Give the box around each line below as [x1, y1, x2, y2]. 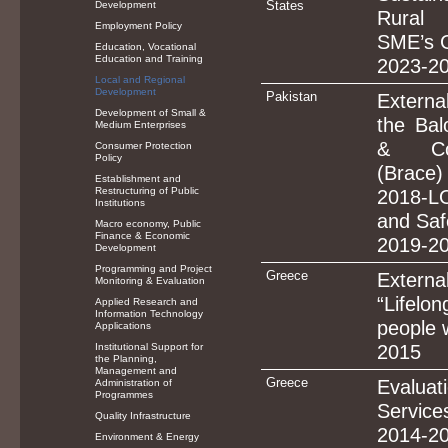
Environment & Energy [95, 431, 200, 442]
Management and [95, 365, 178, 376]
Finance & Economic [95, 230, 191, 241]
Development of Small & [95, 107, 207, 118]
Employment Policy [95, 20, 183, 31]
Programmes [95, 389, 154, 400]
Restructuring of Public [95, 185, 200, 196]
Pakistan [265, 89, 317, 104]
